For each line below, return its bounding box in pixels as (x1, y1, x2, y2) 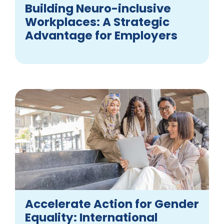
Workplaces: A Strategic (25, 13, 169, 30)
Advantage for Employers (25, 27, 177, 43)
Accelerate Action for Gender (25, 196, 199, 212)
